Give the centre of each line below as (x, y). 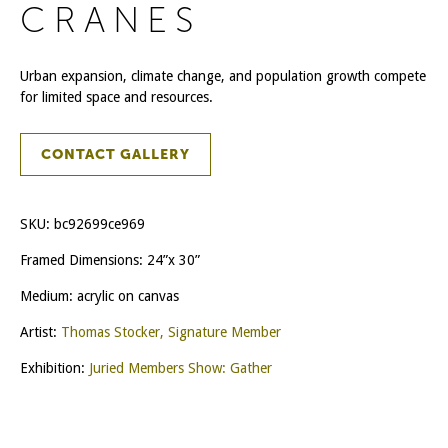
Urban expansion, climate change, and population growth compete (223, 75)
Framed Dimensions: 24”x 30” (110, 259)
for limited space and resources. (116, 96)
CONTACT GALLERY (115, 154)
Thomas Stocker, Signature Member (171, 331)
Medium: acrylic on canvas (99, 295)
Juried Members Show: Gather (180, 367)
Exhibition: (54, 367)
